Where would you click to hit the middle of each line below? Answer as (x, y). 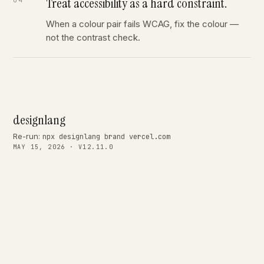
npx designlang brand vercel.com (106, 137)
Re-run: (28, 136)
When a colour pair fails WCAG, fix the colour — (142, 24)
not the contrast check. (93, 37)
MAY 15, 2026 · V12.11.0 (63, 147)
